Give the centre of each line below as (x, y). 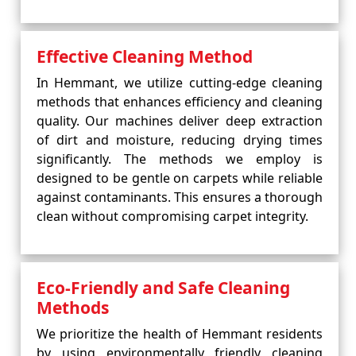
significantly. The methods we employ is (180, 159)
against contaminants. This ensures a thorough (180, 197)
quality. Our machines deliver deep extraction (180, 121)
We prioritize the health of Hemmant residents (180, 334)
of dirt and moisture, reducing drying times (180, 140)
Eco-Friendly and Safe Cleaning (163, 288)
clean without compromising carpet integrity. (172, 216)
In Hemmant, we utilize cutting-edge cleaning (180, 83)
